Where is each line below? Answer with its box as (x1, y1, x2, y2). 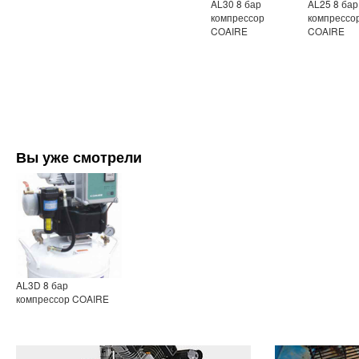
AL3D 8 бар (16, 278, 68, 292)
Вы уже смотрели (16, 146, 142, 167)
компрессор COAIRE (16, 292, 109, 306)
